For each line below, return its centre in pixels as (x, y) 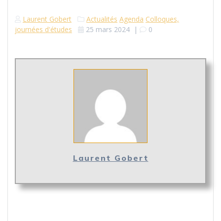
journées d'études (43, 30)
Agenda (131, 19)
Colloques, (162, 19)
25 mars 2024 (108, 30)
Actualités (102, 19)
